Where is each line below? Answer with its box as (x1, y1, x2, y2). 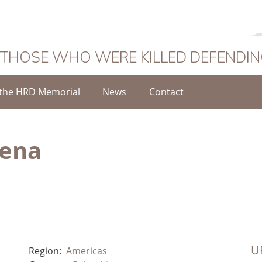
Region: (28, 244, 61, 257)
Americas (65, 244, 107, 257)
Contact (149, 85, 184, 98)
